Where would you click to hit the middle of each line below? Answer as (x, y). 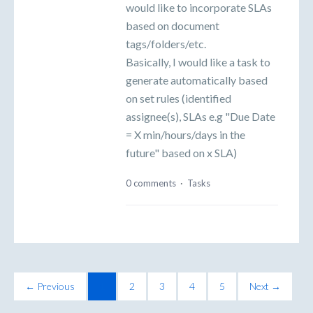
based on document (173, 26)
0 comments (151, 183)
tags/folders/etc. (166, 44)
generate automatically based (197, 80)
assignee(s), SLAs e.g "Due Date (201, 117)
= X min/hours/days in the (185, 135)
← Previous (50, 286)
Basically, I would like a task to (198, 62)
